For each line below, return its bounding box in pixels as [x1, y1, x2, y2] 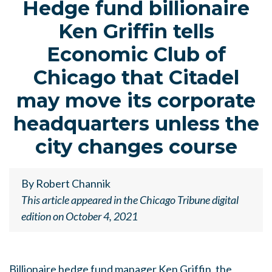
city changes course [35, 135, 237, 158]
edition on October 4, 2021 [21, 209, 138, 223]
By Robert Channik [21, 177, 110, 190]
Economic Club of [46, 42, 226, 66]
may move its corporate [16, 89, 256, 112]
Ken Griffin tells [58, 19, 214, 43]
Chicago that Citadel [33, 66, 239, 89]
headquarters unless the [13, 112, 259, 135]
